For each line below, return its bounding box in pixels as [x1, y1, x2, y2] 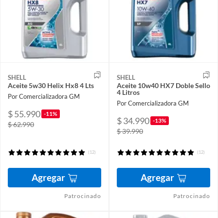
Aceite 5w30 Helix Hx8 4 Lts [8, 81, 94, 90]
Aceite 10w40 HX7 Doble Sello [117, 81, 210, 90]
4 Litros [117, 88, 140, 97]
